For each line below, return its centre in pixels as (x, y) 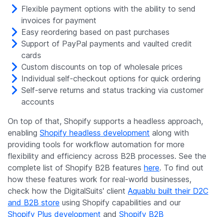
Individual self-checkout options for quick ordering (111, 79)
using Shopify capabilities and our (120, 203)
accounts (38, 102)
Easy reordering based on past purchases (95, 32)
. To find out (181, 168)
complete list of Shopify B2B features (76, 168)
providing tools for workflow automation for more (96, 145)
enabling (24, 133)
